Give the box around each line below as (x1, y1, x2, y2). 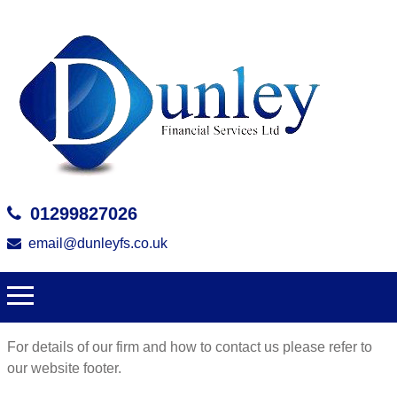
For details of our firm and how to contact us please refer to (7, 339, 372, 354)
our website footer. (7, 360, 121, 376)
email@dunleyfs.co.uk (28, 236, 167, 251)
